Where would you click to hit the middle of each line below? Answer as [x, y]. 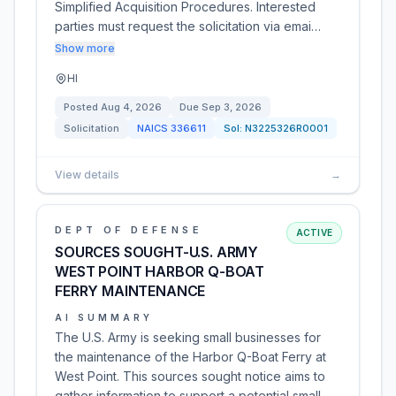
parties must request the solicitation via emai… [188, 26]
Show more [85, 48]
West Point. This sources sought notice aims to [190, 376]
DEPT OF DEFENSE [129, 230]
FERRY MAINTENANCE [130, 291]
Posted [82, 107]
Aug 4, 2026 [131, 107]
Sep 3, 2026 [232, 107]
